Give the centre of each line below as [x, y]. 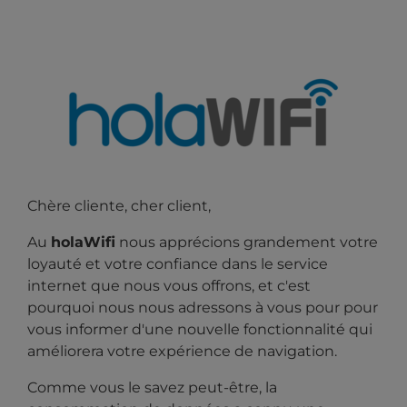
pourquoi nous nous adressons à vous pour [184, 308]
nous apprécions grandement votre [247, 242]
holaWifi [83, 242]
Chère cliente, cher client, [119, 206]
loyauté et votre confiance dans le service [178, 264]
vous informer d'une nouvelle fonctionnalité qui [200, 329]
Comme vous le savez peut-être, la [152, 387]
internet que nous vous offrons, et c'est [169, 286]
